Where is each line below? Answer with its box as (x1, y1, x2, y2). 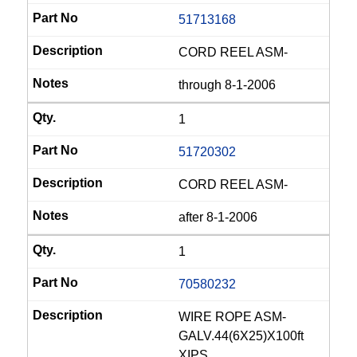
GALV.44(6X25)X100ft (178, 329, 304, 343)
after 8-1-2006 (178, 210, 257, 224)
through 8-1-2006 (178, 78, 276, 92)
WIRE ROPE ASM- (178, 310, 286, 324)
